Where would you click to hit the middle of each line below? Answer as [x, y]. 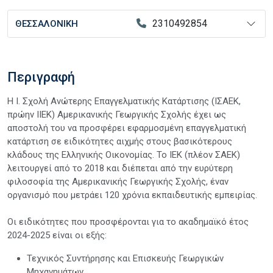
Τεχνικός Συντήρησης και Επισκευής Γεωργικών [125, 258]
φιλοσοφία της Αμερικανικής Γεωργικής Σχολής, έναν [118, 182]
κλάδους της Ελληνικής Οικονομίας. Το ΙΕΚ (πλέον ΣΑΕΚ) [124, 155]
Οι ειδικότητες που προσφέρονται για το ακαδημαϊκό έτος [128, 222]
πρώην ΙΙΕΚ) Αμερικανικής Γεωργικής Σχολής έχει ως [117, 115]
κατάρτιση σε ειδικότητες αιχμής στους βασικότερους [120, 141]
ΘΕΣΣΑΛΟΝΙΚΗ [47, 24]
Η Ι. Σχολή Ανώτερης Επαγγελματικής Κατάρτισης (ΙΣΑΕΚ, [124, 101]
